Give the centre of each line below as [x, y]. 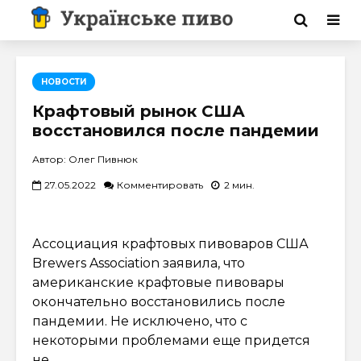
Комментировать [160, 185]
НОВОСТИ [64, 82]
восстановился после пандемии [176, 131]
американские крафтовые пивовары [158, 282]
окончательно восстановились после [159, 302]
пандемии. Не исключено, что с [140, 321]
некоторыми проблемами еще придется [171, 340]
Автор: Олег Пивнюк [85, 159]
